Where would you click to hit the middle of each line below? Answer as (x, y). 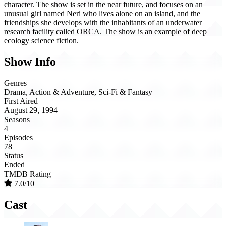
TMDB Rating (27, 174)
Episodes (18, 138)
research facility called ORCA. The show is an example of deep (105, 31)
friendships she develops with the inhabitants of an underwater (103, 22)
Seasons (17, 120)
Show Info (30, 62)
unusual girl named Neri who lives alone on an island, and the (102, 13)
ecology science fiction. (41, 40)
